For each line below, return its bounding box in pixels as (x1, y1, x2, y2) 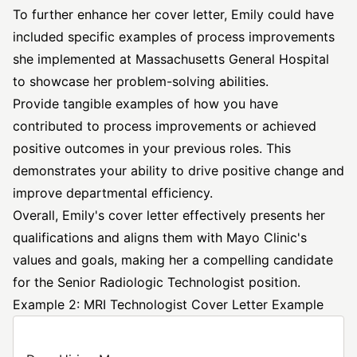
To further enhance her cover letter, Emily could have (13, 6, 334, 22)
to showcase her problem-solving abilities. (13, 73, 269, 89)
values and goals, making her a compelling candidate (13, 252, 333, 268)
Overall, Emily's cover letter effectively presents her (13, 207, 325, 223)
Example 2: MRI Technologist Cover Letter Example (13, 296, 324, 312)
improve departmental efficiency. (13, 185, 213, 201)
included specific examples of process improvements (13, 29, 335, 45)
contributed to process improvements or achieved (13, 118, 316, 134)
